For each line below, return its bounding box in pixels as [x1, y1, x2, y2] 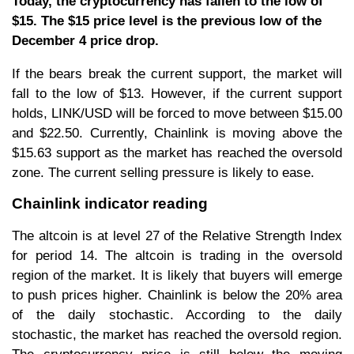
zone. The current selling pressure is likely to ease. [12, 164, 314, 180]
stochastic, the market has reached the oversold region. [12, 327, 342, 343]
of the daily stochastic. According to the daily [12, 307, 342, 323]
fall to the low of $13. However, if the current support [12, 85, 342, 101]
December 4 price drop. [12, 32, 159, 48]
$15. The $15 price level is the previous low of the [12, 13, 322, 28]
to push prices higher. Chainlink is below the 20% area [12, 288, 342, 303]
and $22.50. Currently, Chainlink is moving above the [12, 125, 342, 141]
